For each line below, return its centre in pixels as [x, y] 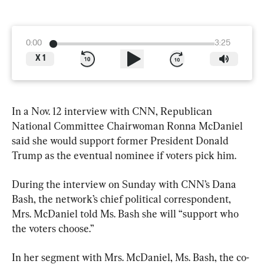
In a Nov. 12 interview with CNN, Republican [113, 111]
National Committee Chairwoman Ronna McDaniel [128, 126]
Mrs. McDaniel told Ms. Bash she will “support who [126, 214]
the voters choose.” [53, 229]
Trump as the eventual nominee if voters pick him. [124, 156]
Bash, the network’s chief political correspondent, [123, 199]
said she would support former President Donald [121, 141]
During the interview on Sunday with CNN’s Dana [125, 184]
